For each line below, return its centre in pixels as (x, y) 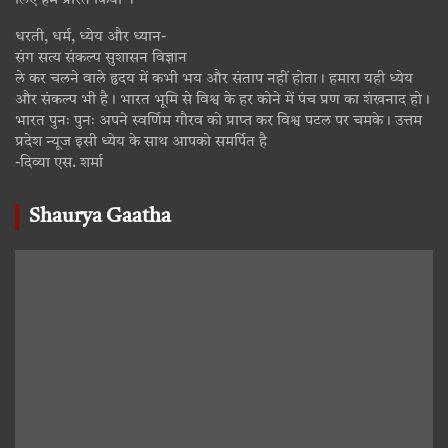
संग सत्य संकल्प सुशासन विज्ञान (101, 58)
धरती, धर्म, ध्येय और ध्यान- (90, 37)
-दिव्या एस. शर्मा (59, 163)
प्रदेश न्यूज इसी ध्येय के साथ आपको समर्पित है (141, 142)
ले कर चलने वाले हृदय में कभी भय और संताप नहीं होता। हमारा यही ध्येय (214, 79)
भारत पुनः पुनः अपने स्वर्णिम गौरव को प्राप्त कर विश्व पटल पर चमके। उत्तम (218, 121)
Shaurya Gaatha (100, 216)
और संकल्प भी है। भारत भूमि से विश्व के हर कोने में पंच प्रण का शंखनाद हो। (222, 100)
